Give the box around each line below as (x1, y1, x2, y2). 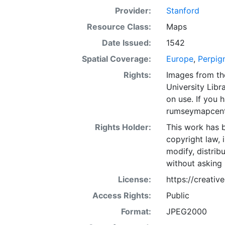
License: (118, 174, 151, 184)
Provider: (115, 6, 151, 16)
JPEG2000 (166, 206, 207, 216)
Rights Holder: (94, 122, 151, 132)
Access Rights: (92, 190, 151, 200)
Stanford (166, 6, 199, 16)
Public (166, 190, 189, 200)
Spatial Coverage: (81, 54, 151, 64)
